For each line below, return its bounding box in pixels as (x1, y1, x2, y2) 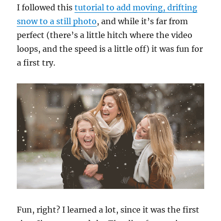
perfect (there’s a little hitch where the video (17, 30, 193, 40)
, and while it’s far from (97, 16, 188, 27)
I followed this (17, 2, 75, 13)
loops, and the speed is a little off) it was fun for (17, 44, 203, 54)
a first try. (17, 58, 56, 68)
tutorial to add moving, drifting (74, 2, 198, 13)
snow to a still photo (17, 16, 97, 27)
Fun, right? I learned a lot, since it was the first (17, 204, 200, 215)
